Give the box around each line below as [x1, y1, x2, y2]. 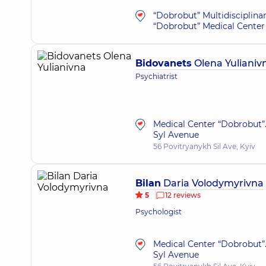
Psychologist [135, 207, 182, 216]
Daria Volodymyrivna [161, 178, 264, 189]
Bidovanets [135, 58, 192, 69]
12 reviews [165, 191, 201, 199]
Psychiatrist [135, 72, 178, 81]
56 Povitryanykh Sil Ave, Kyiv [153, 142, 255, 151]
